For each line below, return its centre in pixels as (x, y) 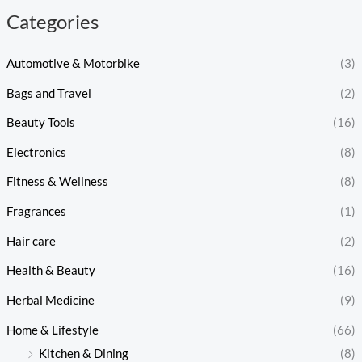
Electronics (36, 152)
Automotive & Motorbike (73, 63)
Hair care (31, 241)
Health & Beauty (51, 271)
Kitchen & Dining (83, 353)
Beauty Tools (40, 123)
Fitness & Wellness (57, 182)
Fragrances (36, 212)
